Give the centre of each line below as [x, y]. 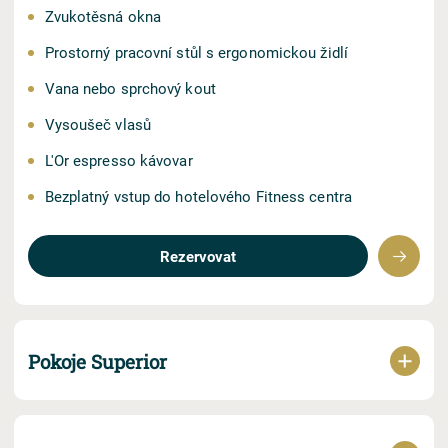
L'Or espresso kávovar [118, 160]
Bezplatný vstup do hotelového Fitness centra [198, 196]
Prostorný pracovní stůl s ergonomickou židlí [196, 52]
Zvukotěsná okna [103, 16]
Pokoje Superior [97, 361]
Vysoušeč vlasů [97, 124]
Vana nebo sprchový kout [130, 88]
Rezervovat [198, 256]
